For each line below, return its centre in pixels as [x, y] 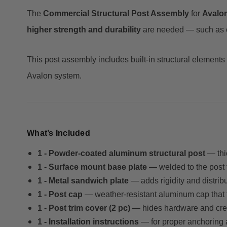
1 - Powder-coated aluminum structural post [121, 154]
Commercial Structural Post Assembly [116, 14]
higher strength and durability [84, 30]
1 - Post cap [60, 195]
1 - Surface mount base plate [92, 167]
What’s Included [59, 133]
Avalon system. [54, 76]
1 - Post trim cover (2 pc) [84, 208]
